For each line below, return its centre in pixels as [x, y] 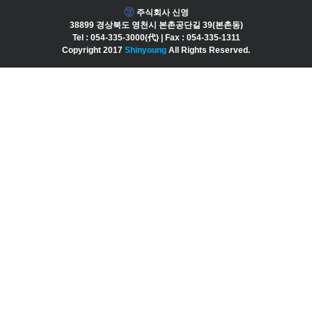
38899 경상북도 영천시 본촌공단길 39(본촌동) [156, 25]
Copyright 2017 [93, 50]
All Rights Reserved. [208, 50]
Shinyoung [146, 50]
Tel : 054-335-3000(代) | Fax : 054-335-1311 [156, 38]
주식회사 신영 [161, 13]
